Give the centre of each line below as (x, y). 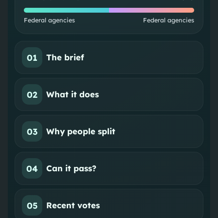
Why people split (81, 131)
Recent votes (73, 205)
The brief (65, 57)
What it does (73, 94)
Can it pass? (72, 168)
